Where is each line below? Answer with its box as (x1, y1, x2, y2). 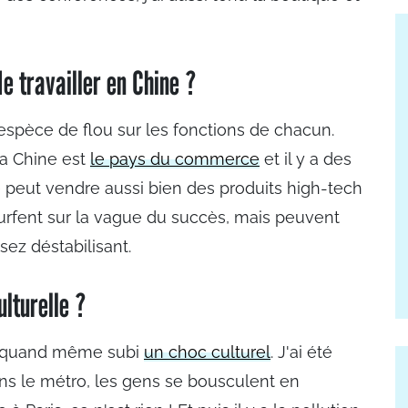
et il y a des (260, 149, 352, 168)
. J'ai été (270, 342, 332, 362)
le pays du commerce (90, 149, 260, 168)
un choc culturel (144, 342, 270, 362)
